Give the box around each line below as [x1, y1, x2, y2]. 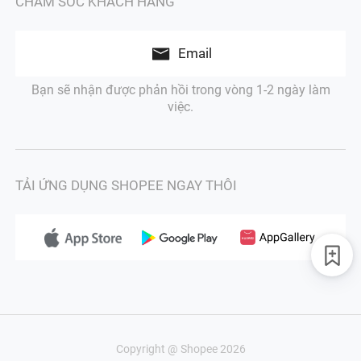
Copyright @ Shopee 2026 [115, 342, 246, 355]
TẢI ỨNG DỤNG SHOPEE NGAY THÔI [15, 177, 238, 194]
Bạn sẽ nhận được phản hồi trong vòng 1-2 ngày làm [31, 83, 330, 98]
